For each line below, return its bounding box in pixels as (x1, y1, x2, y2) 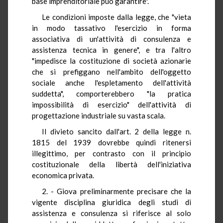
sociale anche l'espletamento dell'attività (32, 78, 191, 87)
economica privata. (32, 170, 94, 180)
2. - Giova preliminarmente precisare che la (42, 186, 191, 196)
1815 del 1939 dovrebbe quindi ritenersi (32, 137, 191, 147)
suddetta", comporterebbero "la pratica (32, 89, 191, 98)
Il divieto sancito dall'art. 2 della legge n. (42, 126, 191, 136)
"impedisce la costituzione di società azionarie (32, 56, 191, 65)
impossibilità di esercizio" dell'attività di (32, 100, 191, 109)
